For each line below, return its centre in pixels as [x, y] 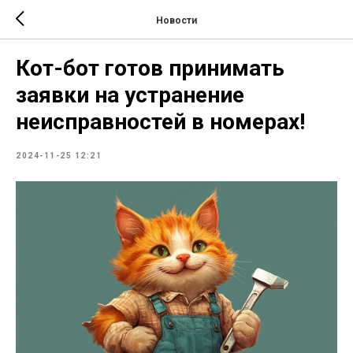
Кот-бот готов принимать [150, 68]
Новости [176, 20]
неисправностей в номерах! [160, 122]
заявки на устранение [130, 95]
